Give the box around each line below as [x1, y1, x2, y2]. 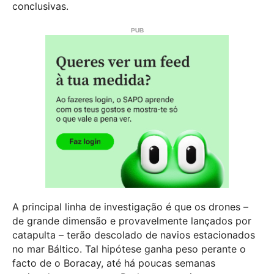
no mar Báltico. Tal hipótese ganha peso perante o [12, 242, 246, 255]
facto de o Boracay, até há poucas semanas [12, 256, 215, 269]
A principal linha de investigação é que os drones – [12, 200, 248, 213]
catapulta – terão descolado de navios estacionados [12, 228, 255, 241]
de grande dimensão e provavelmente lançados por [12, 214, 251, 227]
